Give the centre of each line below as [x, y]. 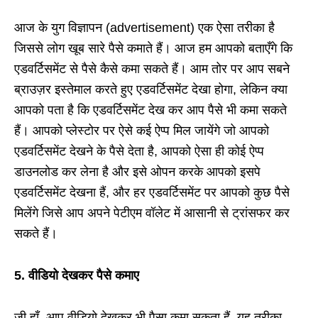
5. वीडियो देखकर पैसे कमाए [77, 276]
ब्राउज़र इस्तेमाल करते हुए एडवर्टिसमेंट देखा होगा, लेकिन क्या [151, 90]
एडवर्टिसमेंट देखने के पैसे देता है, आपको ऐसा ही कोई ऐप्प [139, 152]
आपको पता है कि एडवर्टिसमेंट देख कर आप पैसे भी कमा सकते [150, 110]
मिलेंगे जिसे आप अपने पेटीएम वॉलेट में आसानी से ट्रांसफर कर [152, 213]
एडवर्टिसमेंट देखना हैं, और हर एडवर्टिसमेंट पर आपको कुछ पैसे [152, 193]
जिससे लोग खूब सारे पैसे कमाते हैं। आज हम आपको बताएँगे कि [153, 49]
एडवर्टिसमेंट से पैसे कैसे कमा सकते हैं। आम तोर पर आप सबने [152, 69]
